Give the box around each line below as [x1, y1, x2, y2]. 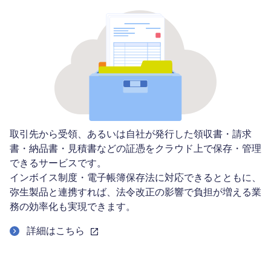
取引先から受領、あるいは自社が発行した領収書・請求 [10, 127, 252, 141]
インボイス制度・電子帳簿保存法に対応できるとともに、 [10, 171, 261, 184]
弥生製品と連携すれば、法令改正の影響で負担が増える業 [10, 185, 261, 199]
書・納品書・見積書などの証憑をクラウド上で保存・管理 [10, 142, 261, 155]
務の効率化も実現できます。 [10, 200, 135, 214]
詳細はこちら [27, 224, 87, 238]
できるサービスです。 [10, 156, 106, 170]
